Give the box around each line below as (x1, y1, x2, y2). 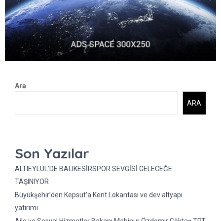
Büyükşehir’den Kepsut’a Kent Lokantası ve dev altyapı (15, 191, 183, 199)
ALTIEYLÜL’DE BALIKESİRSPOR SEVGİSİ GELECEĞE (15, 165, 172, 173)
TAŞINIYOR (15, 178, 49, 186)
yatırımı (15, 204, 38, 212)
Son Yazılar (15, 145, 89, 162)
